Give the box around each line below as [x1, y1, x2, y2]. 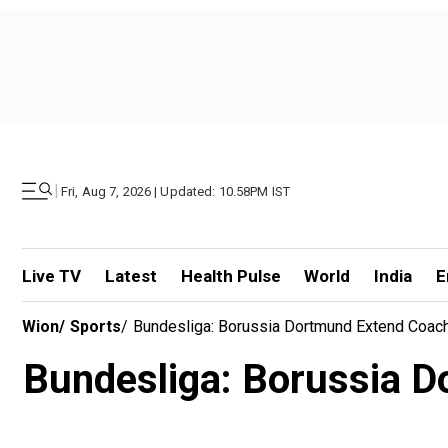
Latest [104, 266, 157, 286]
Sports [70, 317, 121, 336]
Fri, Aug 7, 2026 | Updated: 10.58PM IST [61, 183, 291, 199]
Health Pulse [180, 266, 281, 286]
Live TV [22, 266, 81, 286]
